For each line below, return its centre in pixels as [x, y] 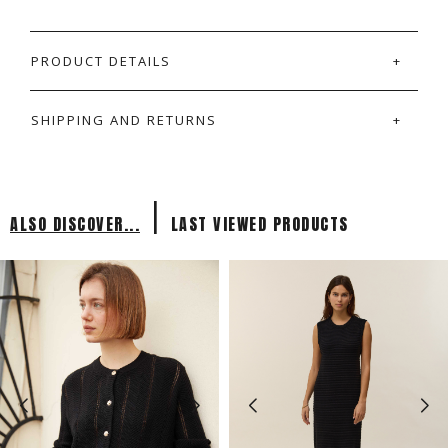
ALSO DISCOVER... [75, 223]
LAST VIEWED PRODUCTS [259, 223]
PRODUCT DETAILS [101, 60]
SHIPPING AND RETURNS [124, 119]
